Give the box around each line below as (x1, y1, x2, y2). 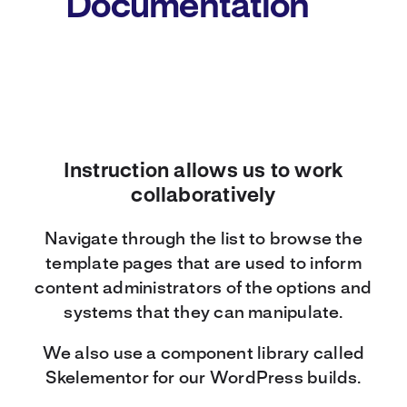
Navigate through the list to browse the (45, 232, 362, 249)
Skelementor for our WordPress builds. (45, 371, 362, 388)
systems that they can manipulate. (64, 305, 343, 323)
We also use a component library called (42, 346, 365, 363)
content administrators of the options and (35, 281, 372, 298)
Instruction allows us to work (63, 163, 344, 183)
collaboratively (131, 187, 276, 207)
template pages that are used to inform (45, 256, 362, 273)
